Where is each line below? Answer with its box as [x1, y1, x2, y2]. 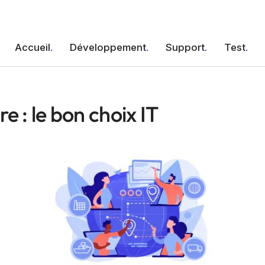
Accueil [14, 41, 50, 53]
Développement [69, 41, 146, 53]
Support [165, 41, 205, 53]
